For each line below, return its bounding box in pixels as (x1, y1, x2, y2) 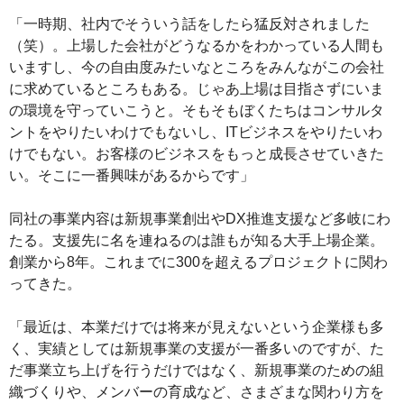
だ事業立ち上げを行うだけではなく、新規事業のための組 (9, 362, 384, 378)
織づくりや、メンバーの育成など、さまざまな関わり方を (9, 383, 384, 399)
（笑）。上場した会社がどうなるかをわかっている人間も (9, 37, 384, 53)
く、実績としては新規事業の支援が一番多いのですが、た (9, 340, 384, 356)
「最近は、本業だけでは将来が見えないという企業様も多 (9, 318, 384, 335)
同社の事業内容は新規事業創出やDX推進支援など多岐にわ (9, 210, 390, 226)
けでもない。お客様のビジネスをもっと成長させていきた (9, 145, 384, 161)
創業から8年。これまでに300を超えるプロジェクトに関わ (9, 253, 388, 270)
